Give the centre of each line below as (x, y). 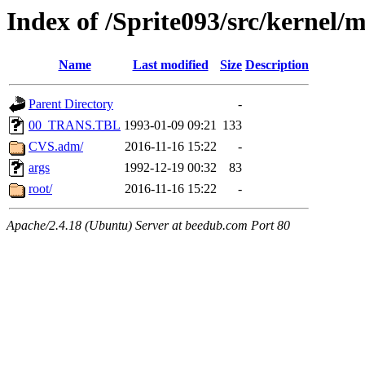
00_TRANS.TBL (75, 125)
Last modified (170, 65)
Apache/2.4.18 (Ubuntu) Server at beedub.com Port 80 (148, 226)
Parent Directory (71, 104)
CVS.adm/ (56, 147)
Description (277, 65)
